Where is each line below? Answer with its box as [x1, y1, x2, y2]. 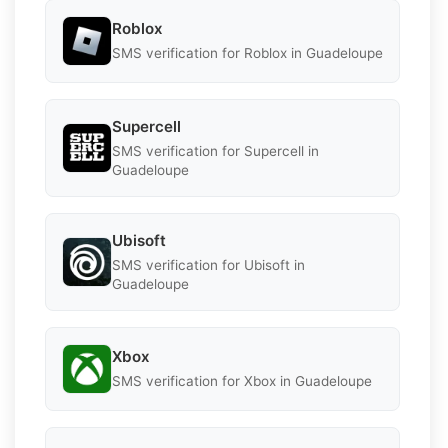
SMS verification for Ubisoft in [112, 256, 305, 273]
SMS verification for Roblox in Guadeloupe [112, 45, 383, 62]
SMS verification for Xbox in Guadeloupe [112, 373, 372, 390]
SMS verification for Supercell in [112, 142, 319, 159]
